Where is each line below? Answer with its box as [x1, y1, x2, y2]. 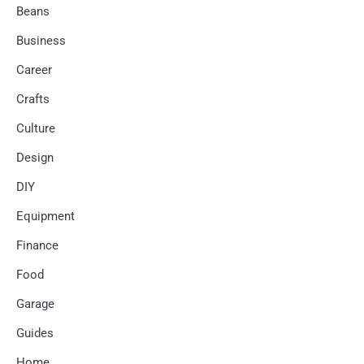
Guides [16, 326, 54, 340]
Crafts [16, 92, 50, 106]
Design [16, 150, 54, 165]
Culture [16, 121, 55, 136]
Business [16, 33, 66, 48]
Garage [16, 297, 54, 311]
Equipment [16, 209, 75, 223]
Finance [16, 238, 58, 253]
